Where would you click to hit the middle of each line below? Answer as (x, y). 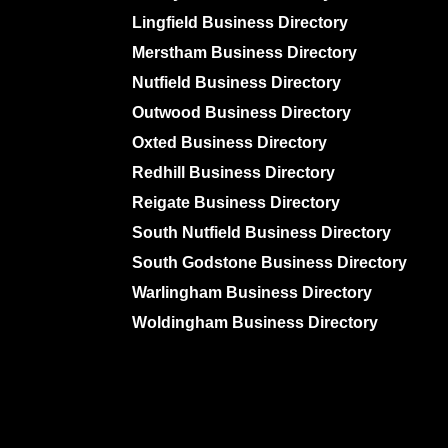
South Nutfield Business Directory (261, 232)
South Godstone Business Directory (269, 262)
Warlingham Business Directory (252, 292)
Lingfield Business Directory (240, 22)
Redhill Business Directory (233, 172)
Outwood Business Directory (241, 112)
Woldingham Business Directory (255, 322)
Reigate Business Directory (236, 202)
